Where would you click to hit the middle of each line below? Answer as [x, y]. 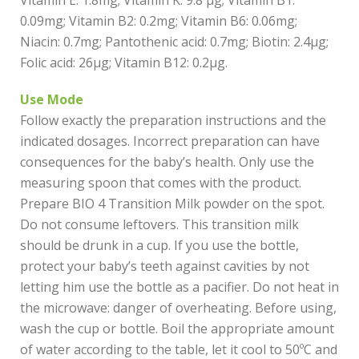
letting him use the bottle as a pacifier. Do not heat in [179, 287]
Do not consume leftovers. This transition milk [159, 224]
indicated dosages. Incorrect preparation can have [170, 141]
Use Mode [52, 99]
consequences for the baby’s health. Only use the [167, 162]
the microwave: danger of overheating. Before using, [178, 308]
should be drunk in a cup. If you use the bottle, [159, 245]
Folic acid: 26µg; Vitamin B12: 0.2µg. [124, 63]
